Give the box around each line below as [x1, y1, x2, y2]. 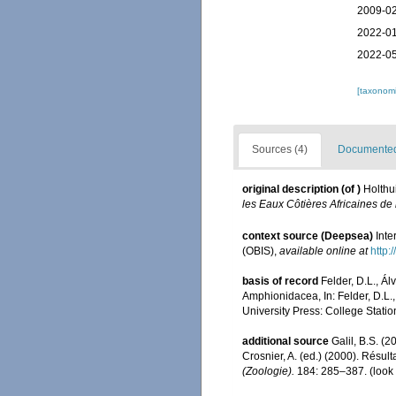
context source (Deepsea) [242, 229, 373, 242]
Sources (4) [252, 143, 308, 156]
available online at [279, 244, 368, 257]
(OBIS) [242, 244, 274, 257]
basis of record [242, 274, 318, 287]
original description [242, 183, 339, 196]
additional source [242, 334, 329, 347]
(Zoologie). [242, 364, 294, 377]
